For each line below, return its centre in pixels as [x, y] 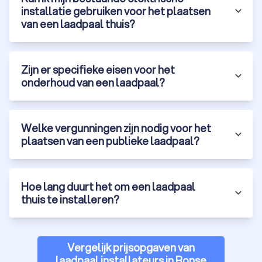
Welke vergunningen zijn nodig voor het [116, 128]
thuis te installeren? [70, 199]
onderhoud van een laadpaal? [93, 82]
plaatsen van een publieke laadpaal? [110, 141]
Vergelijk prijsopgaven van [131, 247]
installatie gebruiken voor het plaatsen [116, 11]
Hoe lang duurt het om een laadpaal [108, 186]
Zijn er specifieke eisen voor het [98, 69]
